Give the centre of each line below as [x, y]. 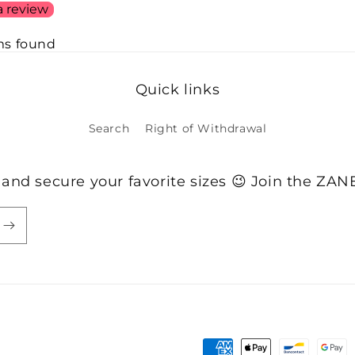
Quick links [177, 90]
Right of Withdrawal [206, 129]
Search [109, 129]
